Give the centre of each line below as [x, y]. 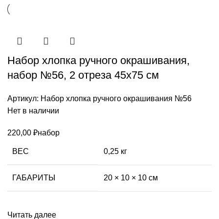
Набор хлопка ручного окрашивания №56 [116, 98]
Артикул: [24, 98]
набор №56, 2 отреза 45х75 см [83, 75]
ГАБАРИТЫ [34, 177]
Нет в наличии [33, 110]
